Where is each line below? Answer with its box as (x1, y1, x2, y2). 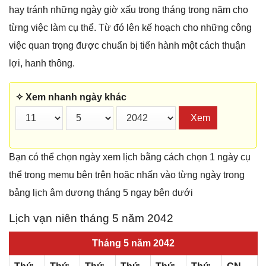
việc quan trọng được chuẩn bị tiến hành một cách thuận (9, 40, 246, 51)
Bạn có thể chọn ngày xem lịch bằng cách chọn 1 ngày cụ (9, 151, 251, 162)
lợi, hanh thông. (9, 58, 75, 69)
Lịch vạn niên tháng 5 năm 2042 (9, 211, 173, 224)
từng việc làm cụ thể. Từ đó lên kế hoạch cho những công (9, 23, 252, 33)
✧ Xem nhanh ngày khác (15, 92, 126, 103)
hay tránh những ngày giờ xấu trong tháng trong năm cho (9, 5, 248, 15)
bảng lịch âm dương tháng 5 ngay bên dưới (9, 187, 193, 198)
